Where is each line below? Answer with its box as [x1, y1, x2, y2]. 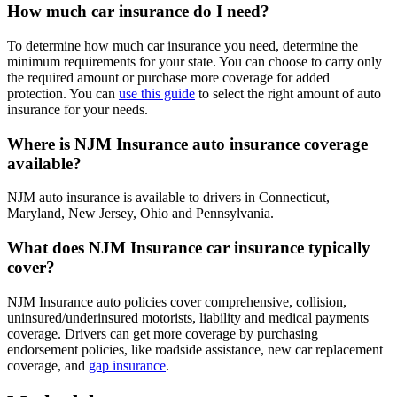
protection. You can [7, 85, 119, 101]
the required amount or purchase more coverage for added [7, 69, 330, 85]
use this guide [119, 85, 195, 101]
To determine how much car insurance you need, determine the [7, 37, 358, 53]
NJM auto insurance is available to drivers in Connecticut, [7, 190, 330, 206]
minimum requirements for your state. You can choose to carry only [7, 53, 382, 69]
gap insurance [89, 357, 166, 373]
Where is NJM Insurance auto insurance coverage [7, 134, 368, 153]
